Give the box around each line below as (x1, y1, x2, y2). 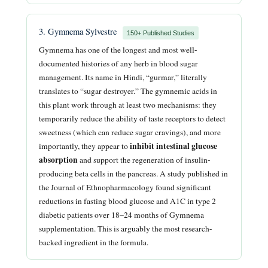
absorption (39, 154, 78, 166)
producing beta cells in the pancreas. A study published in (39, 168, 228, 179)
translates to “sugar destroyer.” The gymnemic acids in (39, 86, 217, 97)
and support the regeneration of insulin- (78, 154, 211, 166)
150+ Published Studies (127, 29, 194, 37)
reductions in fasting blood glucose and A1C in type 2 (39, 196, 216, 207)
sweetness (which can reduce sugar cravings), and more (39, 127, 221, 138)
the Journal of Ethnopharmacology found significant (39, 182, 211, 193)
